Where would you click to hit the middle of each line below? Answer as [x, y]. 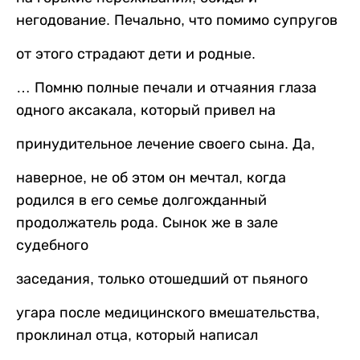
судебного [52, 245]
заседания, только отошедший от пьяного [162, 279]
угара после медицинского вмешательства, [168, 313]
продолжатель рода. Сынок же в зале [147, 223]
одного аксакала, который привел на [146, 110]
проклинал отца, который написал [137, 335]
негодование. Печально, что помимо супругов [177, 20]
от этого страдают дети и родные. [136, 54]
